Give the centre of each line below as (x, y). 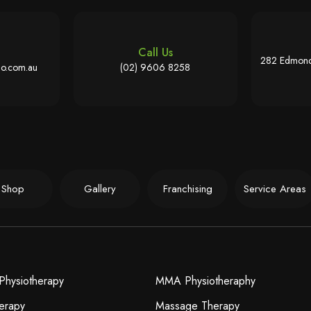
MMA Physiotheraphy (205, 281)
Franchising (187, 189)
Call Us (155, 52)
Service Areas (275, 189)
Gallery (100, 189)
